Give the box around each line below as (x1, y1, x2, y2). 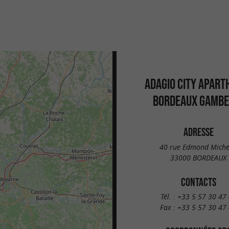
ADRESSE (183, 126, 214, 138)
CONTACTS (180, 175, 216, 188)
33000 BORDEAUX (170, 152, 226, 163)
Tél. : (160, 192, 177, 202)
